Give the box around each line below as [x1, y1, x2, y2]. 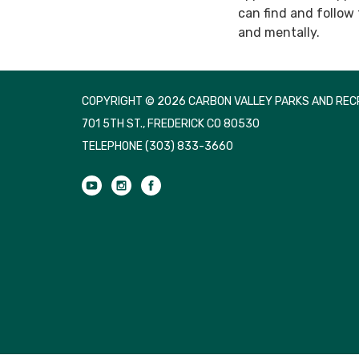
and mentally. [238, 24, 320, 40]
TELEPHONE [82, 139, 143, 153]
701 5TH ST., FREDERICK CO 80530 [82, 116, 260, 131]
